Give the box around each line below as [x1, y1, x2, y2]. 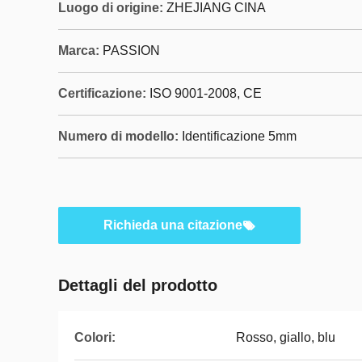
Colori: [74, 330, 116, 344]
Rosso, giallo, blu [236, 330, 335, 344]
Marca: [58, 44, 99, 57]
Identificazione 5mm [182, 129, 297, 143]
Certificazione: [58, 86, 146, 100]
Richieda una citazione [103, 218, 242, 232]
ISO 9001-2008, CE [149, 86, 262, 100]
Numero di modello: [58, 129, 179, 143]
